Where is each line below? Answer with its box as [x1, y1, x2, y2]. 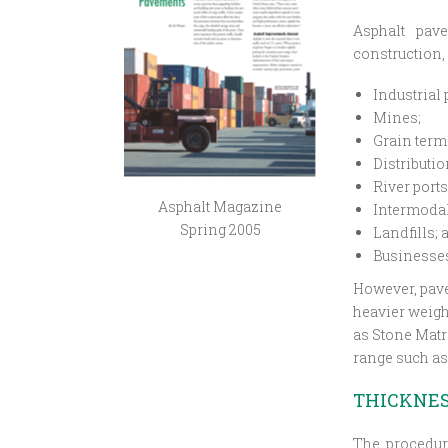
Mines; [373, 108, 422, 127]
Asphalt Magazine [158, 197, 283, 216]
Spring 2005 [179, 220, 261, 239]
